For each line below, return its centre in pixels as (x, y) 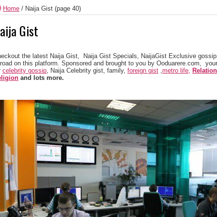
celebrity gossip (24, 70)
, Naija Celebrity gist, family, (87, 70)
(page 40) (67, 8)
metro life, (176, 70)
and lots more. (41, 78)
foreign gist (143, 70)
